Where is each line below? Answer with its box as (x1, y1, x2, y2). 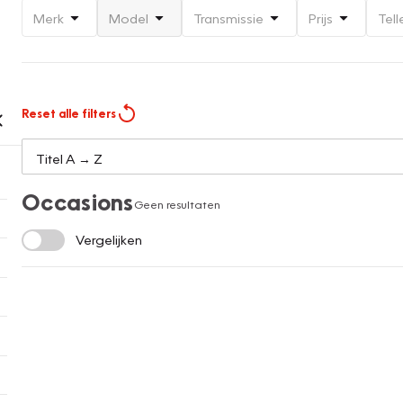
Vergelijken (76, 231, 142, 248)
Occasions (22, 187, 134, 217)
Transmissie (193, 9, 264, 26)
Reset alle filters (22, 106, 116, 121)
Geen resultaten (133, 197, 220, 212)
